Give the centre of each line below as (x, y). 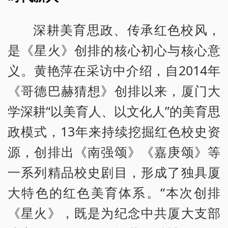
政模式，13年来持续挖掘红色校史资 (114, 131)
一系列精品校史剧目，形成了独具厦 (114, 172)
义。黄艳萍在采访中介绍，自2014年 (114, 70)
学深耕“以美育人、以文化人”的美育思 (114, 111)
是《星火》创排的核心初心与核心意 (114, 50)
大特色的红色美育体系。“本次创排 (114, 192)
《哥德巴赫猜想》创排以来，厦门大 (114, 90)
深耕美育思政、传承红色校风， (127, 29)
